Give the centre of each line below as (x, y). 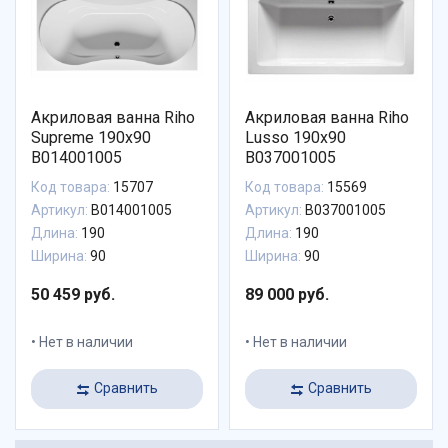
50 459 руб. (73, 294)
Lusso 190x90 (295, 137)
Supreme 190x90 (91, 137)
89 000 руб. (287, 294)
